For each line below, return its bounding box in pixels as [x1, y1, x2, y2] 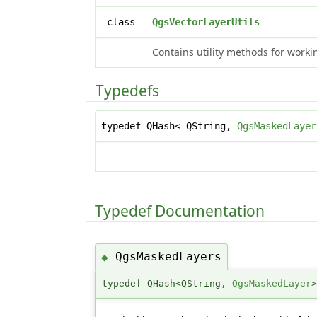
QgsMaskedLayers [115, 250, 222, 264]
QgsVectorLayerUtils [152, 16, 260, 28]
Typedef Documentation [95, 201, 265, 221]
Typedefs [96, 80, 160, 100]
